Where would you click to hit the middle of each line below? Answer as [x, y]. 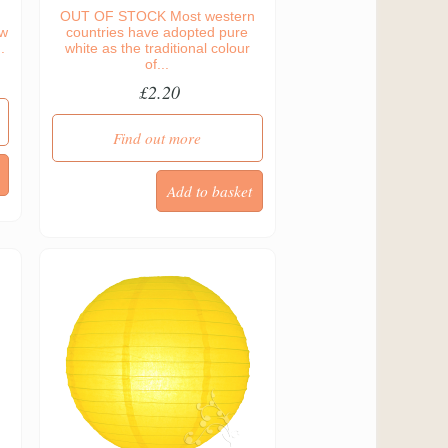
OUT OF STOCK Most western [157, 15]
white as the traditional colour [157, 47]
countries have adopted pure [157, 31]
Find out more [157, 137]
